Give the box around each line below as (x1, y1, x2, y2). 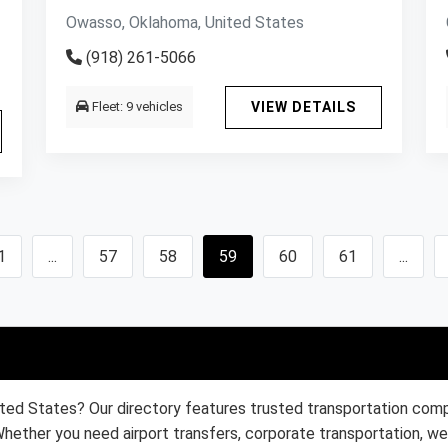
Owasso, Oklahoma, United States (66, 13, 304, 32)
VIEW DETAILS (251, 99, 356, 115)
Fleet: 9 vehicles (89, 99, 183, 114)
